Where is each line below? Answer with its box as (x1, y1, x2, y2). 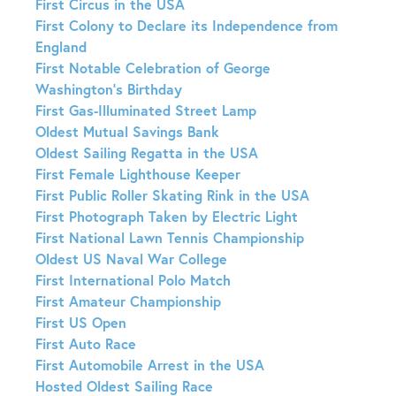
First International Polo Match (35, 270, 231, 290)
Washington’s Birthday (35, 80, 182, 99)
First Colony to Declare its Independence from (35, 16, 338, 35)
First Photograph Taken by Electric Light (35, 207, 298, 226)
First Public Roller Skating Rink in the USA (35, 186, 309, 205)
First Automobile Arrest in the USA (35, 355, 264, 375)
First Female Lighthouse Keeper (35, 164, 240, 184)
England (35, 37, 87, 57)
